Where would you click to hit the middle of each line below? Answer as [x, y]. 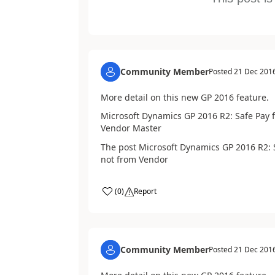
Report [145, 192]
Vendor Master [132, 128]
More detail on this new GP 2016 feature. [184, 97]
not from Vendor [134, 159]
